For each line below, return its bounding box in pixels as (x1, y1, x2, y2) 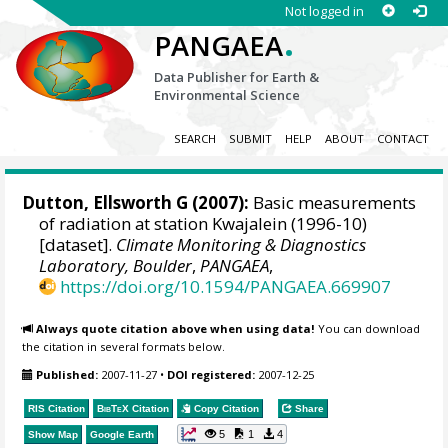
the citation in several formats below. (22, 338, 226, 354)
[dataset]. (39, 233, 117, 257)
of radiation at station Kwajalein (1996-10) (39, 212, 368, 236)
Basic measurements (249, 191, 417, 215)
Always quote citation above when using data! (36, 320, 316, 336)
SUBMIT (228, 131, 272, 147)
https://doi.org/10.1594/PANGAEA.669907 (60, 275, 392, 299)
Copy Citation (191, 402, 260, 414)
